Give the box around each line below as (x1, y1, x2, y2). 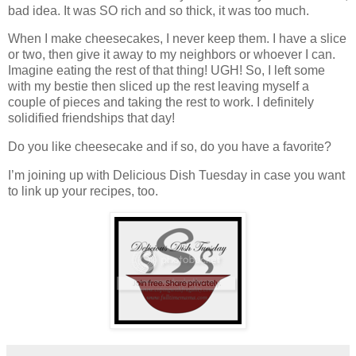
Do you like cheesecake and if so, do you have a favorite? (8, 140, 331, 154)
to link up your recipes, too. (8, 184, 158, 199)
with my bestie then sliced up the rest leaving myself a (8, 79, 309, 94)
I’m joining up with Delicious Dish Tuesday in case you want (8, 168, 345, 183)
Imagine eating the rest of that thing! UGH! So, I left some (8, 64, 325, 78)
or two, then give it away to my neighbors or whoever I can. (8, 48, 335, 62)
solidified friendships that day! (8, 111, 175, 126)
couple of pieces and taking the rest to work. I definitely (8, 95, 314, 110)
